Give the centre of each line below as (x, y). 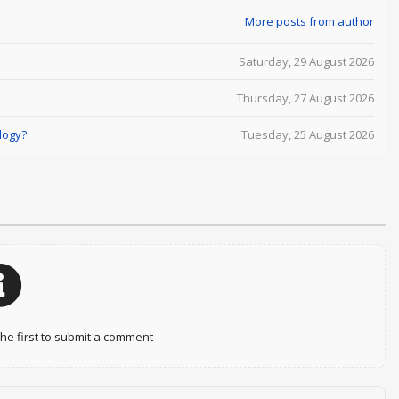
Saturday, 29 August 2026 (306, 61)
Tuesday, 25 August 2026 (307, 134)
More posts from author (309, 22)
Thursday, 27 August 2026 (305, 98)
